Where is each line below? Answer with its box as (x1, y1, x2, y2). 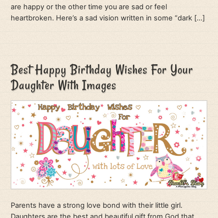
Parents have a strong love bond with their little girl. (11, 201, 183, 210)
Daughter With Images (11, 76, 117, 93)
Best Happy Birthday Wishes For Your (11, 60, 194, 78)
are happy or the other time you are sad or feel (11, 2, 167, 12)
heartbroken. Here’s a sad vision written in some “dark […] (11, 14, 205, 23)
